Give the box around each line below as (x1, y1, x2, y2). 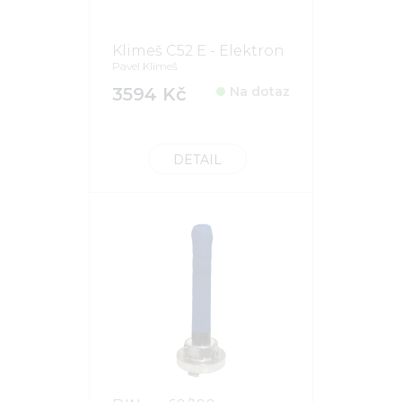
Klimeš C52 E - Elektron (112, 41, 284, 59)
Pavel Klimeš (112, 58, 178, 73)
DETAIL (173, 151, 222, 168)
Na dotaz (230, 83, 290, 100)
